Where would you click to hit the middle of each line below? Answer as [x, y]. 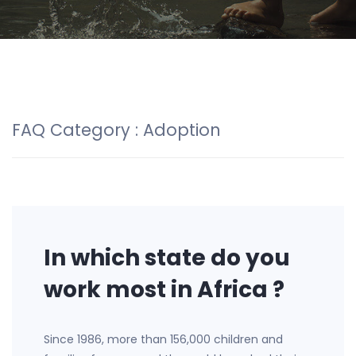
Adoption [182, 130]
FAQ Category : [77, 130]
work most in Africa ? [164, 290]
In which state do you [167, 258]
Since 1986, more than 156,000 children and [163, 339]
